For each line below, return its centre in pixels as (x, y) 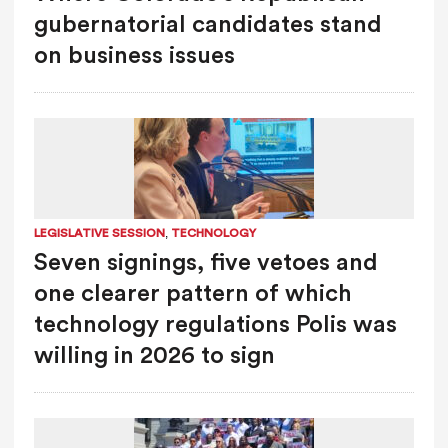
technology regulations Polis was (215, 324)
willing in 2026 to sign (154, 355)
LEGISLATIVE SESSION (99, 232)
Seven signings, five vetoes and (205, 262)
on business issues (134, 55)
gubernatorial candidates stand (207, 24)
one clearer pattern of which (192, 293)
